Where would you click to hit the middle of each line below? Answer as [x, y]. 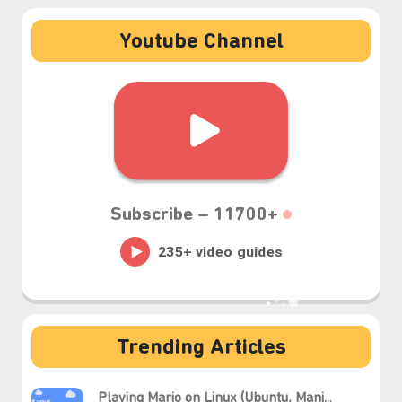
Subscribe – [162, 214]
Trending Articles [201, 348]
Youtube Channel [201, 42]
